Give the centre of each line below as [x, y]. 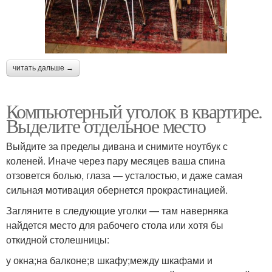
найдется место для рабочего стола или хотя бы [115, 225]
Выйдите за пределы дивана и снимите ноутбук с [117, 146]
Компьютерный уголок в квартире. [134, 110]
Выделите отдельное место [106, 125]
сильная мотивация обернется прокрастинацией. [117, 189]
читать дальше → [43, 68]
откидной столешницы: [58, 239]
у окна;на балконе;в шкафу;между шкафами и [109, 260]
